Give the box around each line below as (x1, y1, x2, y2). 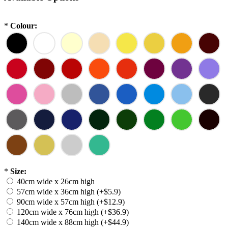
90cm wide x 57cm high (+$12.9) (17, 197, 125, 207)
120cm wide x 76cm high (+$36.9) (17, 208, 129, 217)
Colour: (10, 21, 37, 31)
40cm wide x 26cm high (17, 177, 95, 186)
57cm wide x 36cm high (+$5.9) (17, 187, 121, 196)
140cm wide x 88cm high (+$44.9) (17, 218, 129, 227)
